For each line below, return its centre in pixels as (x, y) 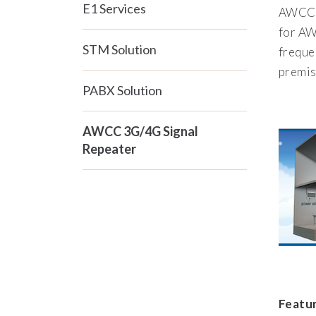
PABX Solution (122, 91)
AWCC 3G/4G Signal (140, 132)
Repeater (109, 149)
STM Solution (120, 50)
